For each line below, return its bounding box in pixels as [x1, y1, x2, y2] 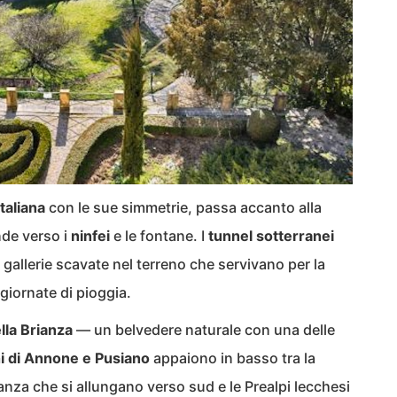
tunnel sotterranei [208, 226, 334, 245]
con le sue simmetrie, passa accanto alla [45, 198, 322, 216]
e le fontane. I [110, 226, 208, 245]
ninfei [71, 226, 110, 245]
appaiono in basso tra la [150, 348, 315, 367]
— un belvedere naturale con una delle [73, 320, 335, 339]
